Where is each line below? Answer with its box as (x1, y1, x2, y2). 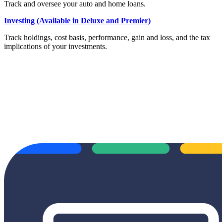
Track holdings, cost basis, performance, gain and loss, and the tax (4, 33, 210, 42)
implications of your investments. (4, 42, 107, 51)
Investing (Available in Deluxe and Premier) (4, 16, 151, 25)
